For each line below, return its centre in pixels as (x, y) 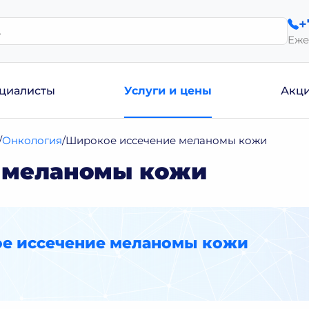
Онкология (32, 140)
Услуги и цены (168, 90)
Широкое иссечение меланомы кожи (167, 140)
